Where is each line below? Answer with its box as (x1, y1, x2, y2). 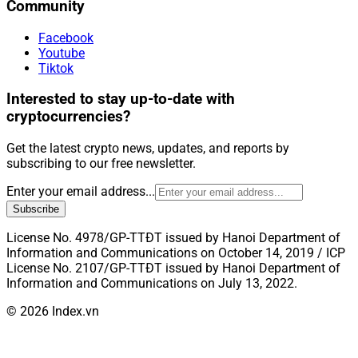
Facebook (38, 30, 93, 46)
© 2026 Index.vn (6, 304, 99, 320)
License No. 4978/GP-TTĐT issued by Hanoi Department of (6, 230, 340, 246)
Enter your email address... (6, 184, 155, 200)
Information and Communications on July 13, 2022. (6, 276, 297, 292)
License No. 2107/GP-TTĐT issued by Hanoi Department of (6, 261, 340, 276)
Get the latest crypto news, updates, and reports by (6, 141, 289, 157)
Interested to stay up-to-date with (6, 90, 235, 109)
